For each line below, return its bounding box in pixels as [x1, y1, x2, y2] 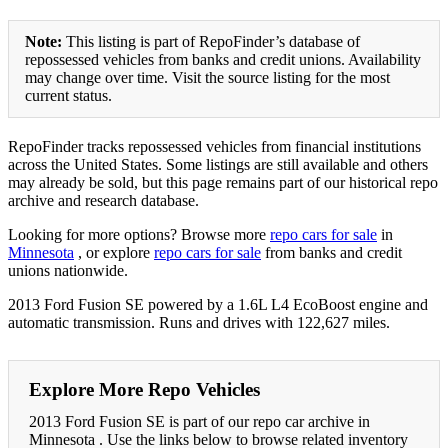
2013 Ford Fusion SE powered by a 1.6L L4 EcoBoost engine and [8, 295, 428, 313]
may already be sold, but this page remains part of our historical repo [8, 173, 438, 191]
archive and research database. [8, 191, 199, 209]
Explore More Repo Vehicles [29, 378, 260, 400]
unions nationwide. [8, 261, 128, 279]
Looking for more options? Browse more [8, 225, 270, 243]
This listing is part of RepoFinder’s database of [62, 32, 360, 50]
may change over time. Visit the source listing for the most [25, 68, 390, 86]
